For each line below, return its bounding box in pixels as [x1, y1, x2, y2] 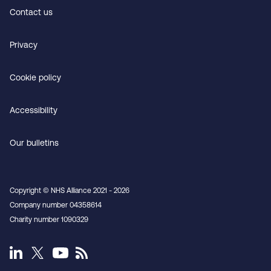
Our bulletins [10, 138, 59, 148]
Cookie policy [10, 73, 61, 82]
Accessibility [10, 105, 57, 115]
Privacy [10, 40, 38, 50]
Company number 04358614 [10, 201, 102, 209]
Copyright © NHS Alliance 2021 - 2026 [10, 186, 129, 195]
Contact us [10, 7, 53, 17]
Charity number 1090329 [10, 215, 88, 224]
